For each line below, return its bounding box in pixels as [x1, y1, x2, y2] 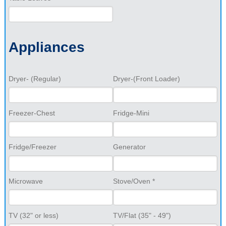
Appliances [8, 39, 85, 55]
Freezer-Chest [8, 108, 55, 117]
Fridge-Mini [113, 108, 149, 117]
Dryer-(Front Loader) [113, 74, 180, 83]
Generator [113, 143, 146, 151]
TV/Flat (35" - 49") [113, 211, 171, 219]
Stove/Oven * [113, 177, 155, 185]
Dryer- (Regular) [8, 74, 61, 83]
